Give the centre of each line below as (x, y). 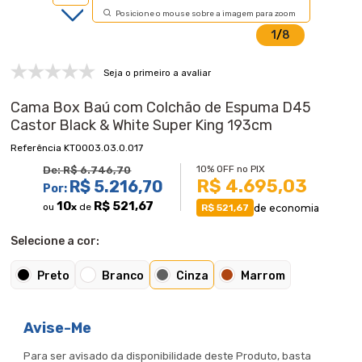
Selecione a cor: (55, 241)
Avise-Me (58, 328)
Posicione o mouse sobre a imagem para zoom (205, 14)
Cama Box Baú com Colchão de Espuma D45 (161, 107)
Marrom (263, 276)
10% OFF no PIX (230, 169)
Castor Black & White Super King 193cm (142, 125)
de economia (286, 208)
